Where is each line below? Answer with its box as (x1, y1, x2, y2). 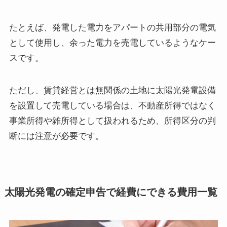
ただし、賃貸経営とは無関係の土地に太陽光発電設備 (9, 85, 216, 95)
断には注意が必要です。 (9, 131, 104, 141)
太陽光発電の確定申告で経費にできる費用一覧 (4, 186, 217, 198)
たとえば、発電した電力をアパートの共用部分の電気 (9, 22, 216, 32)
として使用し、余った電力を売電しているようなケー (9, 37, 216, 48)
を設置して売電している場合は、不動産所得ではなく (9, 100, 216, 110)
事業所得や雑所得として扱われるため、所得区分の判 (9, 116, 216, 126)
